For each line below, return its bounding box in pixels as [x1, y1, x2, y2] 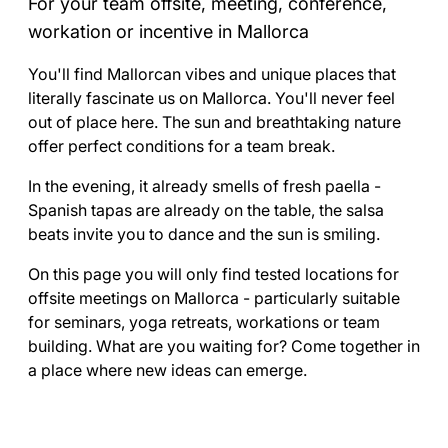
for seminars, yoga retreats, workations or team [28, 312, 380, 332]
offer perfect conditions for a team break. [28, 136, 335, 156]
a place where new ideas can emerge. [28, 360, 307, 380]
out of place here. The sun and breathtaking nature [28, 112, 401, 132]
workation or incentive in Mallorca [28, 21, 309, 42]
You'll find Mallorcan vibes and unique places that [28, 64, 396, 84]
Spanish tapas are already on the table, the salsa [28, 200, 384, 220]
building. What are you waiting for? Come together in [28, 336, 420, 356]
